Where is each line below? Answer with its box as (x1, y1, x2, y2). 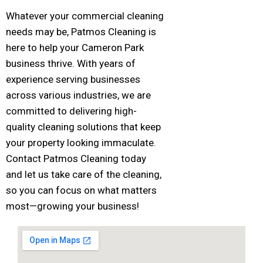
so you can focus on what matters (6, 184, 157, 197)
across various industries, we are (6, 89, 151, 102)
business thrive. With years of (6, 58, 136, 70)
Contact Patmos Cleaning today (6, 153, 146, 165)
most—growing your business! (6, 200, 139, 213)
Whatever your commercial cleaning (6, 10, 164, 22)
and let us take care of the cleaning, (6, 168, 161, 181)
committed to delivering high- (6, 105, 137, 117)
